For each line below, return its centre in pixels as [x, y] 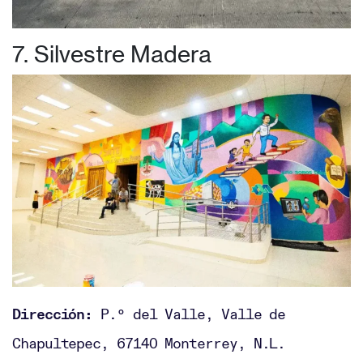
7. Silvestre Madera [112, 55]
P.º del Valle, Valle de [189, 314]
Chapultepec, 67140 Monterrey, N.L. [149, 344]
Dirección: [53, 314]
